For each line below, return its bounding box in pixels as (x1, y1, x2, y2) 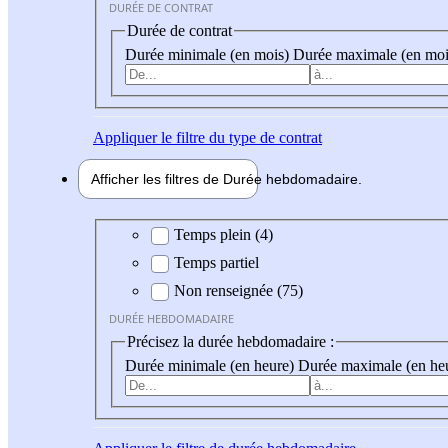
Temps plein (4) (174, 226, 273, 244)
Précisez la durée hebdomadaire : (127, 333, 334, 351)
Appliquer (93, 128, 157, 146)
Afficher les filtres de (91, 170, 223, 187)
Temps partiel (174, 254, 259, 272)
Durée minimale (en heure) (125, 356, 298, 374)
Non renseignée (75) (174, 282, 303, 300)
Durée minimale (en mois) (125, 45, 293, 63)
